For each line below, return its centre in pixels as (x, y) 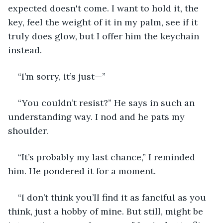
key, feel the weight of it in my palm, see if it (104, 22)
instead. (25, 50)
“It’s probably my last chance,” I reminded (108, 157)
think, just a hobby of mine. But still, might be (107, 211)
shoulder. (28, 130)
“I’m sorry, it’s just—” (62, 76)
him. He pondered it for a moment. (82, 171)
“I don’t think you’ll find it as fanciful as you (113, 197)
